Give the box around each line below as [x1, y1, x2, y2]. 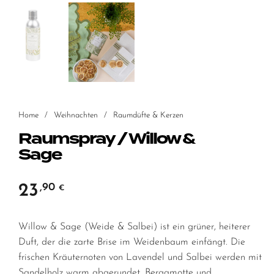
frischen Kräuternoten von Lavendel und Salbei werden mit [18, 253, 262, 263]
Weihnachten [54, 111, 98, 119]
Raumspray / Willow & [18, 128, 194, 152]
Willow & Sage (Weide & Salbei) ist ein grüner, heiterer [18, 222, 250, 232]
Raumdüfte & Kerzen [113, 111, 183, 119]
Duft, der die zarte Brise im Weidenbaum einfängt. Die [18, 237, 245, 248]
